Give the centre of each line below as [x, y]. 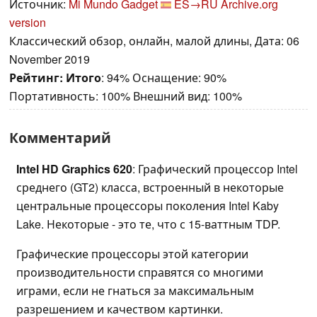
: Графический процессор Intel [215, 169]
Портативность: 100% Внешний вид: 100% [126, 96]
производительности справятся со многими [140, 272]
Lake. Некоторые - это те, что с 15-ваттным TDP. [148, 224]
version [28, 23]
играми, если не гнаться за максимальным [135, 291]
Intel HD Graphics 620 [74, 169]
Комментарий [60, 138]
